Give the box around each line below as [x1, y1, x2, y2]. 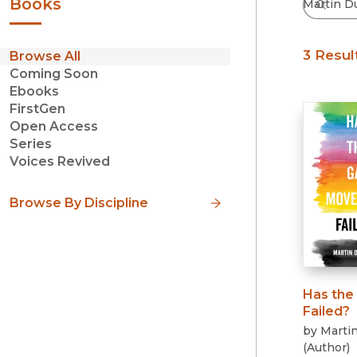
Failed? [302, 303, 350, 319]
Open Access [10, 119, 98, 135]
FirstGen [10, 101, 65, 117]
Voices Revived [10, 154, 110, 170]
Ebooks [10, 84, 59, 100]
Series [10, 136, 52, 152]
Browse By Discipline [10, 194, 148, 210]
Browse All [10, 49, 80, 65]
